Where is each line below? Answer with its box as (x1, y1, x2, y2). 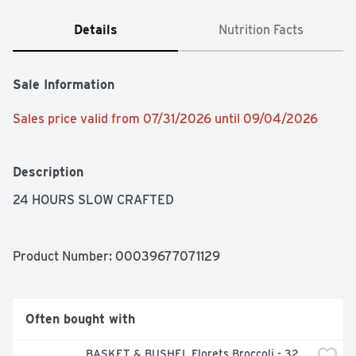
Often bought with (25, 311, 135, 327)
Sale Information (13, 77, 114, 93)
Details (73, 22, 118, 38)
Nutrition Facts (218, 22, 304, 38)
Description (13, 164, 83, 180)
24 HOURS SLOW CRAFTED (13, 192, 174, 208)
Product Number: (13, 249, 115, 265)
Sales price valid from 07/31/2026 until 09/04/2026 (13, 111, 318, 127)
